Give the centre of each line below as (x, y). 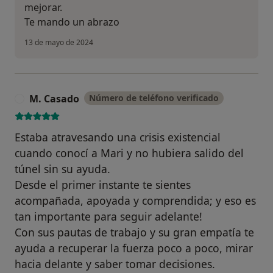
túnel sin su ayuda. (62, 169)
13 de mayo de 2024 (59, 43)
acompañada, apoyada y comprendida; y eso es (135, 201)
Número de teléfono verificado (154, 98)
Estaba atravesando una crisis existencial (118, 137)
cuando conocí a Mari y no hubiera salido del (129, 153)
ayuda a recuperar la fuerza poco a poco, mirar (134, 248)
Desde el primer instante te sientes (103, 185)
